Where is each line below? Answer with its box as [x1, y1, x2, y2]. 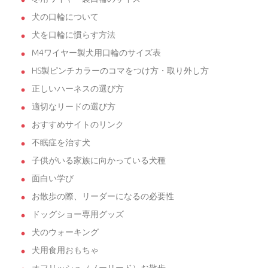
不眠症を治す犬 [32, 138, 90, 148]
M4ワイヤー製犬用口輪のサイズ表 [32, 48, 161, 58]
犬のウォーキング [32, 227, 99, 237]
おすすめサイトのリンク [32, 120, 124, 130]
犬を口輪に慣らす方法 [32, 30, 115, 40]
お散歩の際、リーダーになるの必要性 [32, 191, 174, 202]
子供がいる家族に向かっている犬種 [32, 156, 166, 166]
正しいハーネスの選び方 [32, 84, 124, 94]
